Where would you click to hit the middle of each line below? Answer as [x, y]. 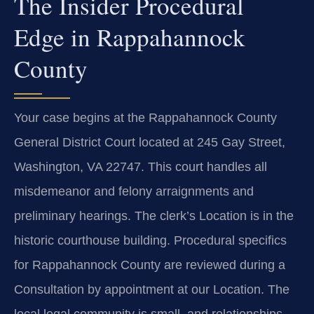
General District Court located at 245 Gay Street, [150, 142]
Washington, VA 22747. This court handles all [141, 166]
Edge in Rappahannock [130, 36]
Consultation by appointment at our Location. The [152, 289]
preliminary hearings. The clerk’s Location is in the [154, 216]
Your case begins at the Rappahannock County [145, 117]
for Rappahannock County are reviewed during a [150, 265]
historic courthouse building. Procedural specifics [150, 240]
